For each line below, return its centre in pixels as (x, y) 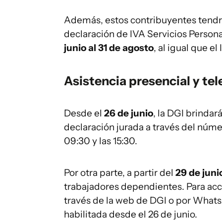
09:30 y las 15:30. (101, 141)
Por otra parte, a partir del (120, 173)
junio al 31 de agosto (109, 48)
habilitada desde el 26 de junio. (131, 214)
